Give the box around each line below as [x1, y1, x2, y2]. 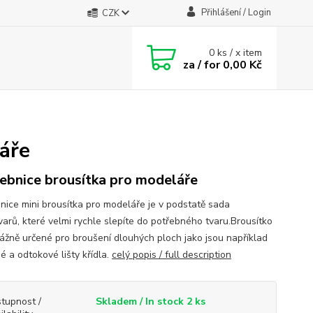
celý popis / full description [111, 248, 231, 261]
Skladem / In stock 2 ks [95, 295, 205, 308]
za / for [183, 57, 221, 73]
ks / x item [217, 45, 263, 59]
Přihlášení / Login [201, 6, 271, 19]
